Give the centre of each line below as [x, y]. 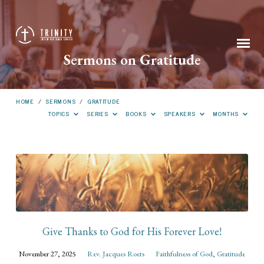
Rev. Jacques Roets [116, 253]
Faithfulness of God [184, 253]
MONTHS [227, 114]
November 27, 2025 [47, 253]
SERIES [99, 114]
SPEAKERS [181, 114]
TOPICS [60, 114]
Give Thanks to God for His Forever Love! [132, 231]
